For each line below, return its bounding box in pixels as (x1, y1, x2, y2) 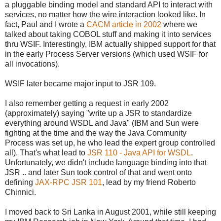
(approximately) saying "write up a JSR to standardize (5, 109, 192, 117)
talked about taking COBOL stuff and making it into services (5, 30, 211, 38)
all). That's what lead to (5, 148, 85, 157)
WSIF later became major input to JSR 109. (5, 79, 156, 88)
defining (5, 178, 35, 186)
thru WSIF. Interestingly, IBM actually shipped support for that (5, 39, 216, 48)
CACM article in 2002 (86, 20, 161, 29)
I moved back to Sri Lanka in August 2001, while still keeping (5, 207, 216, 216)
